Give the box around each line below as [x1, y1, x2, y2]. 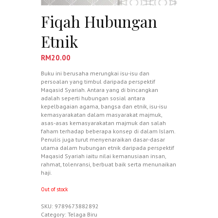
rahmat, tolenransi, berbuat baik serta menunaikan [41, 161, 176, 168]
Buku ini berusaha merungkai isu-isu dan [41, 70, 149, 77]
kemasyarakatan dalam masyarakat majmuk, [41, 111, 162, 119]
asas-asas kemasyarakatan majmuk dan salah [41, 119, 166, 127]
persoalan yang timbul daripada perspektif [41, 78, 155, 86]
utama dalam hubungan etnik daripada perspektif [41, 144, 174, 152]
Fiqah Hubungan [41, 11, 157, 32]
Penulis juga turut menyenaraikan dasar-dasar [41, 136, 165, 144]
